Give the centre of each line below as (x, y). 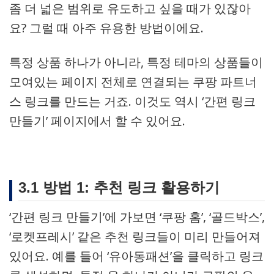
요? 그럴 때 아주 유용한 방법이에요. (106, 28)
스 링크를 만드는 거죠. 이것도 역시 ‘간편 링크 (132, 101)
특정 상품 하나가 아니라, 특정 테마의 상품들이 (136, 62)
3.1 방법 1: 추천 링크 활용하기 (119, 187)
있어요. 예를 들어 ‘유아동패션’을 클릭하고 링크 (136, 256)
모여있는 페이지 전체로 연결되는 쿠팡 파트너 (133, 82)
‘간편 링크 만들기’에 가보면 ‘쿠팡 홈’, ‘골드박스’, (137, 217)
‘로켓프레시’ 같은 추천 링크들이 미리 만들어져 (135, 236)
